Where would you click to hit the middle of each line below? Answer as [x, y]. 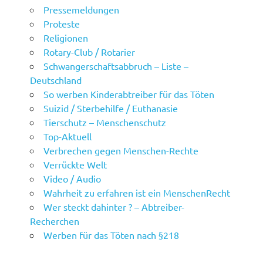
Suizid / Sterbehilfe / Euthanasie [111, 108]
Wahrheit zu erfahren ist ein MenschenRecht [137, 193]
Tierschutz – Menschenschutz [105, 122]
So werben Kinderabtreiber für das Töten [129, 94]
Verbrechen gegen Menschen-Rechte [121, 151]
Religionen [66, 38]
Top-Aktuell [68, 136]
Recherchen [55, 221]
